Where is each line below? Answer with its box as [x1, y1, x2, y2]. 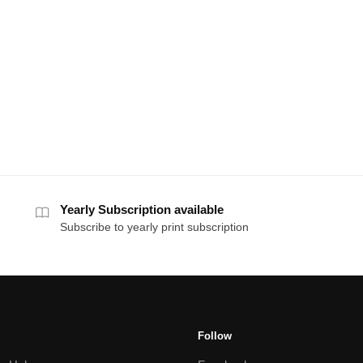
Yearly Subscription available [60, 203, 224, 217]
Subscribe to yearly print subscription [60, 220, 250, 234]
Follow [198, 330, 232, 343]
